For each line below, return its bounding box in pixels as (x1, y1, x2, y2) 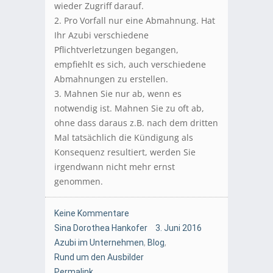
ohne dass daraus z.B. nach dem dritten (54, 117, 218, 129)
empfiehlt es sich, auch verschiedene (54, 58, 206, 71)
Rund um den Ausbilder (54, 252, 144, 263)
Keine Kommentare (54, 208, 129, 219)
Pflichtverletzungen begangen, (54, 44, 179, 56)
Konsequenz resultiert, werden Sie (54, 146, 196, 158)
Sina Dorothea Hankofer (54, 223, 147, 233)
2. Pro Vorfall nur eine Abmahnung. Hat (54, 15, 215, 27)
